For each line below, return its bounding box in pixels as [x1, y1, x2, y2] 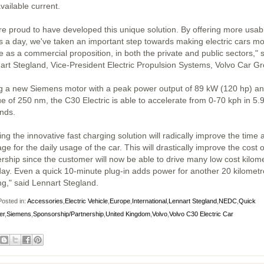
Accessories [27, 197, 63, 204]
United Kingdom [105, 210, 150, 218]
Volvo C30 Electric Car [169, 210, 233, 218]
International [132, 197, 167, 204]
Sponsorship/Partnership [33, 210, 104, 218]
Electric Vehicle [65, 197, 108, 204]
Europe [110, 197, 130, 204]
